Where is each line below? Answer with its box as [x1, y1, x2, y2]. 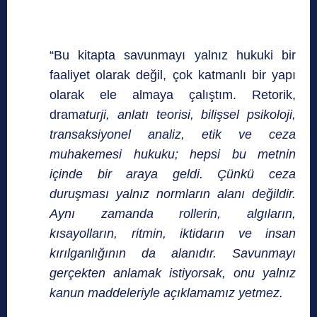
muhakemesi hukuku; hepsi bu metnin [50, 147, 296, 162]
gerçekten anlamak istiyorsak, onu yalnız [50, 266, 296, 281]
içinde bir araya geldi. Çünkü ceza [50, 167, 296, 182]
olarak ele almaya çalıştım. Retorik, [50, 88, 296, 103]
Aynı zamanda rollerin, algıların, [50, 207, 296, 221]
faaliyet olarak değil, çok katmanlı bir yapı [50, 68, 296, 83]
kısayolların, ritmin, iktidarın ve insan [50, 226, 296, 241]
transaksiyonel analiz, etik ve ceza [50, 127, 296, 142]
